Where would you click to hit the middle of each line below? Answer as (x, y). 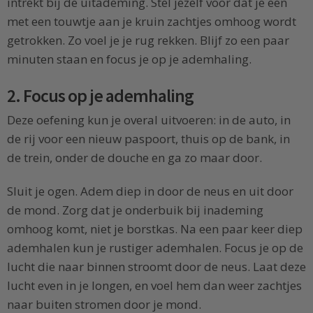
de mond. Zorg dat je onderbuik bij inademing (135, 210)
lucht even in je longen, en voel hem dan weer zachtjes (154, 286)
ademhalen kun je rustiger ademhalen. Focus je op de (155, 248)
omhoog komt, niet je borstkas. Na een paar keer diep (155, 229)
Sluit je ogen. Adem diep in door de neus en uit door (150, 191)
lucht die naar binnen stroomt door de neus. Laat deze (156, 267)
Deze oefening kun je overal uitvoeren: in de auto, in (149, 120)
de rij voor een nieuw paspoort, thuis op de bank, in (148, 139)
